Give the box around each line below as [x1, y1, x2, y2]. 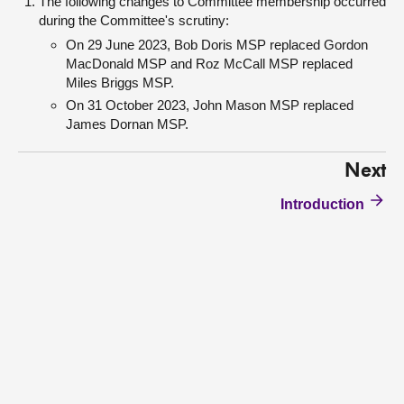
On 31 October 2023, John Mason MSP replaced [66, 97, 353, 113]
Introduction [280, 197, 364, 212]
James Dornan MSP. [66, 116, 188, 132]
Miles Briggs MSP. [66, 75, 174, 90]
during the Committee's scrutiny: [39, 13, 229, 28]
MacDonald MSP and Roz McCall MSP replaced [66, 56, 353, 71]
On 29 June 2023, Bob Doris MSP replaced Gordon [66, 37, 368, 52]
